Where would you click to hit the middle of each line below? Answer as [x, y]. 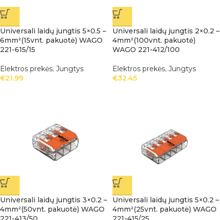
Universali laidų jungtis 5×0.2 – [166, 200]
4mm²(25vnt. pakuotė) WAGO [165, 209]
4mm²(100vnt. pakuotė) [154, 40]
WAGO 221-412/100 [146, 50]
